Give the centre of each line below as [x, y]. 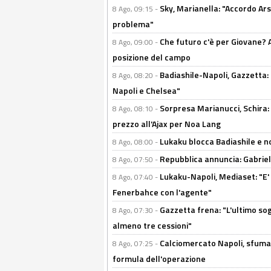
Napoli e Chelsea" [146, 90]
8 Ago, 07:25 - [136, 243]
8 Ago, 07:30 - [136, 210]
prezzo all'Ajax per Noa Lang [167, 124]
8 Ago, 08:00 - [136, 142]
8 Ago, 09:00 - [136, 42]
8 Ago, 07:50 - [136, 159]
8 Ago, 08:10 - [136, 109]
